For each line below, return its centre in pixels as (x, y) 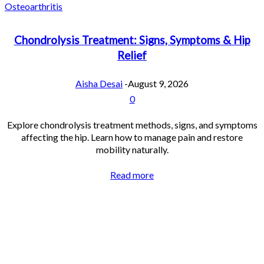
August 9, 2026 (158, 84)
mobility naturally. (132, 150)
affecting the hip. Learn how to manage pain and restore (132, 137)
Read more (132, 175)
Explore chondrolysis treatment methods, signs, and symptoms (132, 125)
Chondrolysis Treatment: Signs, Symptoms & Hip (132, 40)
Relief (132, 56)
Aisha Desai (99, 84)
